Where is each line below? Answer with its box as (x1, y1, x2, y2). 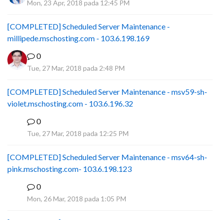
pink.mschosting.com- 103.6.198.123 (7, 164, 132, 173)
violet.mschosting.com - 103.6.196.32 (7, 99, 133, 108)
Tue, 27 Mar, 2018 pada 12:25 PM (27, 129, 129, 137)
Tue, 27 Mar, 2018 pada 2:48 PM (27, 64, 125, 72)
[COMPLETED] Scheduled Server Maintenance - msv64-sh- (7, 152, 207, 162)
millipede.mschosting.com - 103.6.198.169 (7, 33, 149, 43)
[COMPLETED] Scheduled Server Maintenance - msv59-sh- (7, 87, 207, 96)
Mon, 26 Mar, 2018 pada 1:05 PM (27, 194, 126, 203)
